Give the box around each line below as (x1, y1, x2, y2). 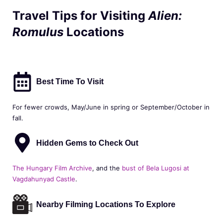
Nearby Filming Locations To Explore (36, 200, 175, 209)
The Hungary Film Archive (12, 164, 92, 172)
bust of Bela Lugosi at (122, 164, 189, 172)
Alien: (148, 8, 182, 23)
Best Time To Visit (36, 77, 104, 86)
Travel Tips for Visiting (12, 8, 148, 23)
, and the (92, 164, 122, 172)
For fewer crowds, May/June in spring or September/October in (12, 103, 210, 111)
